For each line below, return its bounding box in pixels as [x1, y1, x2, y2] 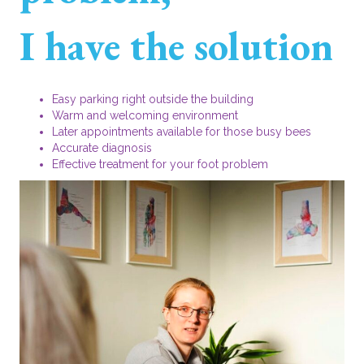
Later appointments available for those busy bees [52, 125, 311, 139]
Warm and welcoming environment [52, 109, 238, 123]
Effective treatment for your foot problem [52, 158, 268, 171]
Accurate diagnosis [52, 141, 152, 155]
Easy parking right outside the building [52, 93, 253, 106]
